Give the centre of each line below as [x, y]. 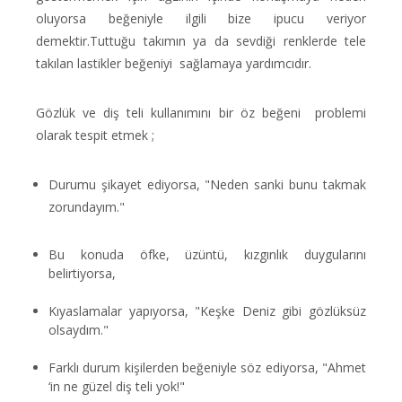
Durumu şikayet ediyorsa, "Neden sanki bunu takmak [207, 184]
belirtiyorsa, [82, 273]
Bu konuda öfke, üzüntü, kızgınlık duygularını [207, 254]
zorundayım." [87, 207]
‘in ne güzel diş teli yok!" [117, 386]
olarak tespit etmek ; [95, 135]
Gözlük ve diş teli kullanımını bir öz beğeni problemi [201, 113]
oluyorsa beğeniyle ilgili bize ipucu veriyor [201, 18]
